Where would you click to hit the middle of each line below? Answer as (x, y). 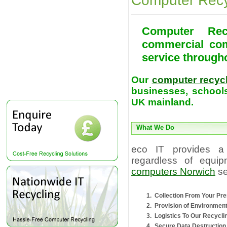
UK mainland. (162, 102)
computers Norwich (173, 172)
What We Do (155, 128)
